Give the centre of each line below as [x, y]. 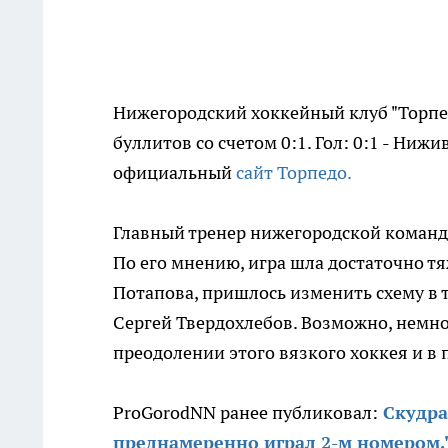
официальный [174, 172]
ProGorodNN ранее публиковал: [245, 412]
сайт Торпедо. [294, 172]
